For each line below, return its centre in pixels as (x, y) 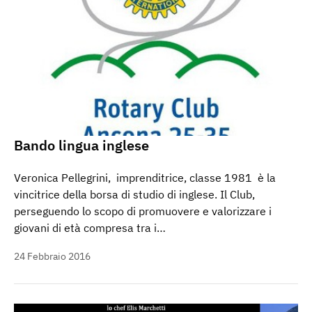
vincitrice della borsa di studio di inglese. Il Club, (134, 194)
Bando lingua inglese (81, 145)
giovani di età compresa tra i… (90, 227)
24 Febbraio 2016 (52, 256)
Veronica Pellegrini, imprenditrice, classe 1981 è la (145, 177)
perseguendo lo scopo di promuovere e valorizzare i (143, 211)
